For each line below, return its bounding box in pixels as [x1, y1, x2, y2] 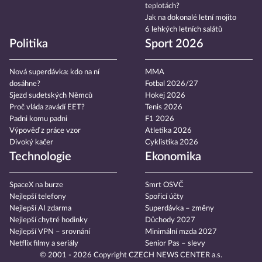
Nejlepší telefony [9, 193, 66, 201]
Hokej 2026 [145, 92, 185, 100]
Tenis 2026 [145, 104, 182, 112]
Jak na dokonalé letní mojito [145, 14, 236, 22]
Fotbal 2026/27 [145, 80, 198, 88]
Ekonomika [145, 151, 201, 163]
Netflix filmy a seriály [9, 240, 78, 248]
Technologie [9, 151, 71, 163]
